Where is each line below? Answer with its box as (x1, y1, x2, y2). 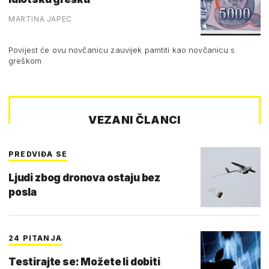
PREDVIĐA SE (8, 149, 68, 159)
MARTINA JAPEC (8, 14, 72, 23)
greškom (8, 55, 41, 65)
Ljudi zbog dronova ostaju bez (8, 171, 161, 184)
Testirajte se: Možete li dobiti (8, 255, 160, 268)
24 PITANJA (8, 233, 62, 243)
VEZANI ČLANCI (88, 113, 181, 126)
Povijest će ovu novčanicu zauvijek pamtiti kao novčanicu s (8, 44, 235, 55)
